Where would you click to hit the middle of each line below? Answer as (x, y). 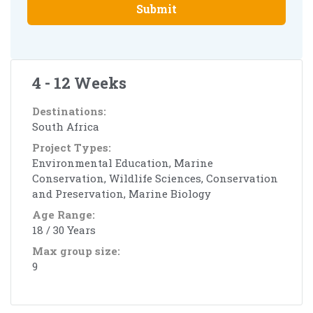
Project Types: (72, 147)
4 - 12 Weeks (79, 82)
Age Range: (64, 214)
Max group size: (76, 250)
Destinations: (69, 111)
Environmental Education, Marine (123, 162)
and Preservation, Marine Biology (122, 193)
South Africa (66, 126)
